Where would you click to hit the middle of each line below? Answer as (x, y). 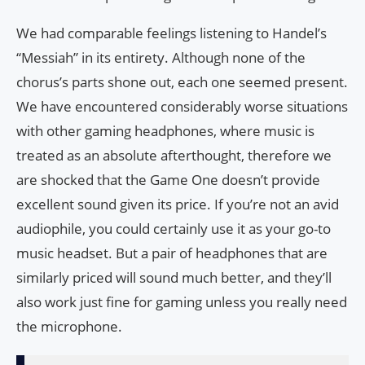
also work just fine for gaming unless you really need (182, 302)
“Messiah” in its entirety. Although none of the (161, 58)
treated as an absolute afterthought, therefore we (174, 156)
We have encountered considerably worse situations (182, 107)
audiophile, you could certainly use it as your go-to (174, 229)
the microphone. (69, 327)
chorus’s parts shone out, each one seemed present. (182, 82)
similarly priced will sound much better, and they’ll (174, 278)
